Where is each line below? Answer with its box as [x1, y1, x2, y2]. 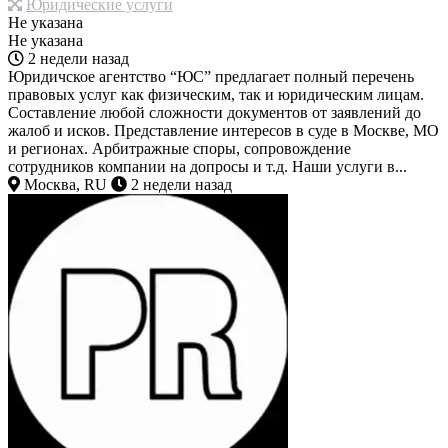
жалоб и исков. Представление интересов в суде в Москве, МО [8, 122, 439, 140]
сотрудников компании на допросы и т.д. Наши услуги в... [8, 158, 407, 176]
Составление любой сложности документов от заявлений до [8, 104, 421, 122]
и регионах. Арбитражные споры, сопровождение [8, 140, 351, 158]
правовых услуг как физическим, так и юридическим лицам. [8, 86, 424, 104]
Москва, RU [20, 176, 107, 194]
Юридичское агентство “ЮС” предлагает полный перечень [8, 68, 414, 86]
